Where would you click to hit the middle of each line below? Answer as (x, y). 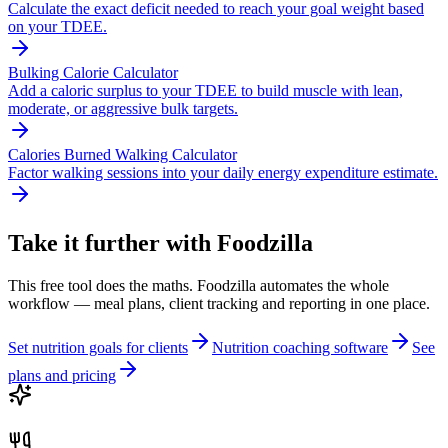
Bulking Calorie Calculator (93, 73)
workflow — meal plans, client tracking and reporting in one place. (219, 304)
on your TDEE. (57, 27)
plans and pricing (62, 376)
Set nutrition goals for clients (98, 348)
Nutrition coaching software (300, 348)
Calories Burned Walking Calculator (122, 155)
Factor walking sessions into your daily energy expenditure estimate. (223, 173)
